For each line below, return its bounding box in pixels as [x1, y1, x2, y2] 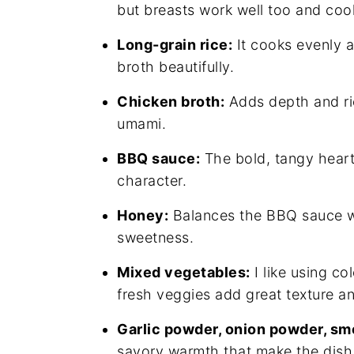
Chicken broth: [117, 93, 224, 110]
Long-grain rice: [117, 36, 232, 53]
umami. [117, 115, 166, 132]
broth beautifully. [117, 58, 234, 75]
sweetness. [117, 229, 194, 246]
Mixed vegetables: [117, 264, 250, 281]
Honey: [117, 207, 168, 224]
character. [117, 172, 186, 189]
